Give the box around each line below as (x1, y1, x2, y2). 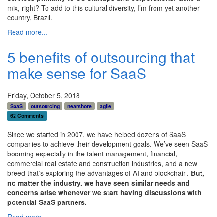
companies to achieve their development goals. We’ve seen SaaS (7, 139, 208, 149)
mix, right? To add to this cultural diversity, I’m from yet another (7, 2, 200, 13)
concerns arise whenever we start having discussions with (7, 187, 201, 197)
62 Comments (10, 111, 44, 119)
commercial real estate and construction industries (7, 158, 161, 168)
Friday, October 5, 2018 (7, 90, 80, 100)
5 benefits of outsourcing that (7, 46, 195, 67)
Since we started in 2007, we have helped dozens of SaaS (7, 129, 186, 139)
